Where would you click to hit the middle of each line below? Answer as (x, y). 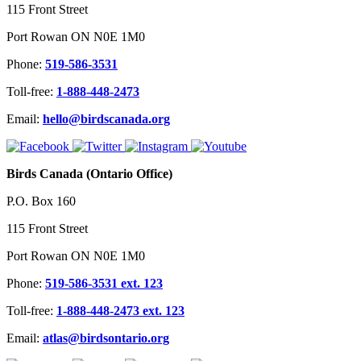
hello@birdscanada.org (106, 119)
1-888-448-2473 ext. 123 (120, 311)
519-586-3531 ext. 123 (104, 284)
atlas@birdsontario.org (106, 338)
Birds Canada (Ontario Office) (89, 174)
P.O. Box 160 (41, 201)
